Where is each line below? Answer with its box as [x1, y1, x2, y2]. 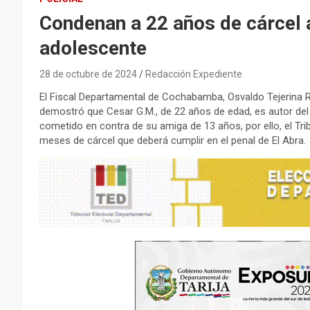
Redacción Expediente [145, 68, 242, 80]
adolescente [39, 36, 147, 60]
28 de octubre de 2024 [39, 68, 137, 80]
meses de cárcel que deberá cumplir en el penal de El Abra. [39, 134, 306, 147]
